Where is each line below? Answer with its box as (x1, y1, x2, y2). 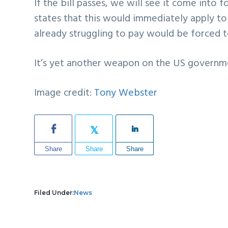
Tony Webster (94, 84, 158, 101)
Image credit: (34, 84, 95, 101)
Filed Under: (34, 189, 74, 197)
